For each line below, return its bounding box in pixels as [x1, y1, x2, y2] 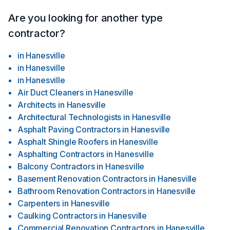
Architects [17, 100, 56, 110]
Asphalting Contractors [17, 149, 105, 159]
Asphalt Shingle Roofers [17, 137, 108, 147]
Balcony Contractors [17, 161, 95, 171]
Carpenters [17, 198, 61, 208]
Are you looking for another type [8, 12, 163, 24]
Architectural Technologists [17, 112, 122, 122]
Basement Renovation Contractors [17, 174, 147, 184]
